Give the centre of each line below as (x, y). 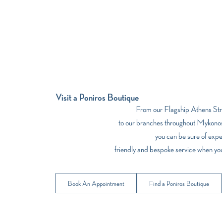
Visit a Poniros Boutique (97, 97)
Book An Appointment (96, 183)
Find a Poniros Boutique (179, 183)
